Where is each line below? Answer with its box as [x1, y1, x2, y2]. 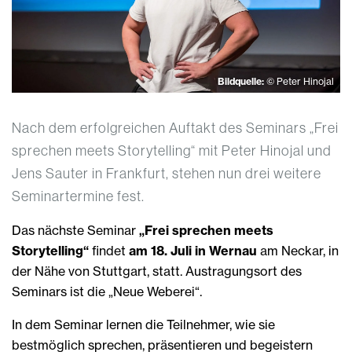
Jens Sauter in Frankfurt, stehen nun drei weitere [12, 164, 321, 183]
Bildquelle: [218, 75, 266, 88]
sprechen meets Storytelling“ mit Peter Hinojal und [12, 141, 332, 160]
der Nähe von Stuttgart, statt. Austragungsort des [12, 263, 302, 280]
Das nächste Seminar [12, 222, 139, 239]
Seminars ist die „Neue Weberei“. [12, 284, 202, 300]
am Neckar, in [257, 243, 339, 259]
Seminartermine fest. [12, 187, 145, 206]
